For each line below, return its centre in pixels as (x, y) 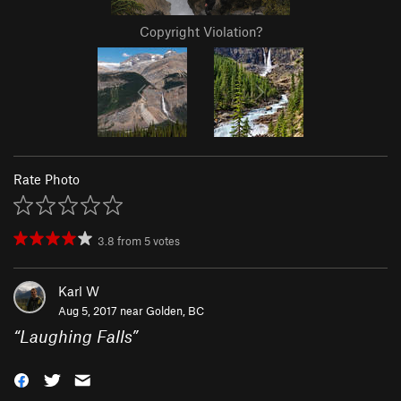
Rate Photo (47, 179)
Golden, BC (175, 311)
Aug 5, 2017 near (102, 311)
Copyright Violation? (200, 32)
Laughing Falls (76, 337)
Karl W (79, 291)
